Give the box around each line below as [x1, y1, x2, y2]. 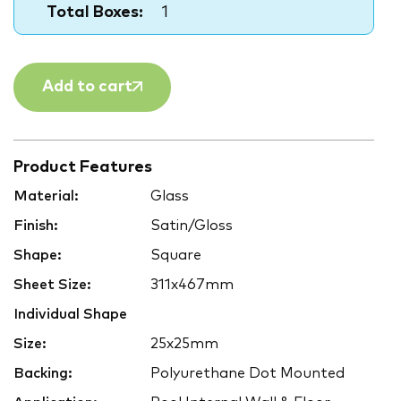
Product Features [13, 159, 152, 176]
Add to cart [42, 79, 132, 96]
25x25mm [147, 337, 218, 352]
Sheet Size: [13, 277, 91, 293]
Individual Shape [13, 307, 127, 322]
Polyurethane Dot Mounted [147, 366, 345, 381]
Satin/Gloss [147, 218, 233, 234]
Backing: [13, 366, 73, 381]
